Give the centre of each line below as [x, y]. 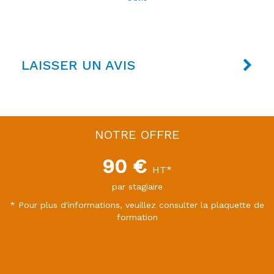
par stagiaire [137, 187]
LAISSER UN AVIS [79, 65]
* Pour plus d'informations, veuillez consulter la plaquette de [137, 205]
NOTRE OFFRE [137, 135]
